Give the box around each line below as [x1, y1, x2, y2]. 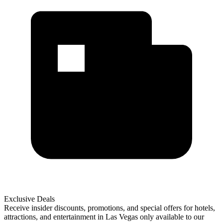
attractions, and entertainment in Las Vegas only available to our [4, 212, 204, 221]
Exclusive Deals [4, 194, 55, 203]
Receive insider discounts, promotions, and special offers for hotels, [4, 203, 215, 212]
